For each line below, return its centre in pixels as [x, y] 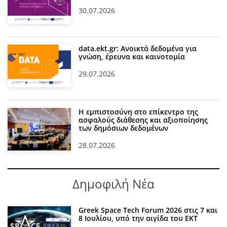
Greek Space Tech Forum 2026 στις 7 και [148, 210]
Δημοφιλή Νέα [113, 184]
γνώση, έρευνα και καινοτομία [132, 57]
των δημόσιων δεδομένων [124, 128]
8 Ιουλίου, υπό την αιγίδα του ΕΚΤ [138, 218]
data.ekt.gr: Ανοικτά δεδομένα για [138, 49]
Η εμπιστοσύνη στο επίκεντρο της [139, 112]
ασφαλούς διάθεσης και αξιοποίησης [143, 120]
